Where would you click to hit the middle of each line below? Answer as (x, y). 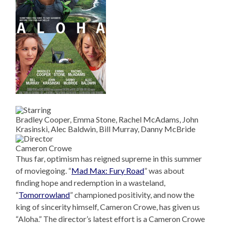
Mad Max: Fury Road (108, 170)
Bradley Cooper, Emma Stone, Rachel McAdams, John (107, 119)
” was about (164, 170)
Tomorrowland (44, 194)
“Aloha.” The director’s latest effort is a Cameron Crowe (110, 218)
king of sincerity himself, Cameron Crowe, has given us (108, 206)
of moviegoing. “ (44, 170)
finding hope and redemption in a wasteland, (91, 182)
